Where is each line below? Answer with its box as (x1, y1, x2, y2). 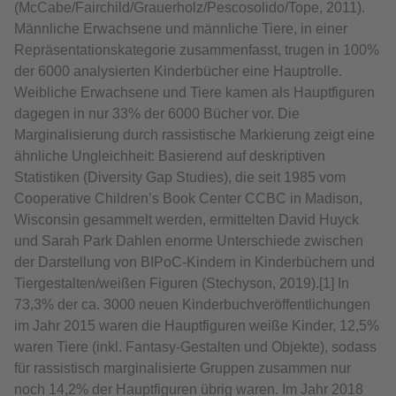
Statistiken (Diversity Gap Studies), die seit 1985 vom (14, 170, 346, 186)
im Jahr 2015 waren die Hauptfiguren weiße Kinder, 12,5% (14, 318, 379, 334)
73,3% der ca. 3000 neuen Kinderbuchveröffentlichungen (14, 297, 370, 313)
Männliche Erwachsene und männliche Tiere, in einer (14, 21, 347, 37)
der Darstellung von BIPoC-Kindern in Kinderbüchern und (14, 255, 375, 270)
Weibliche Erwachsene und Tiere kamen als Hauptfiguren (14, 85, 375, 101)
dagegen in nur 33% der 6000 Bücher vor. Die (14, 106, 300, 122)
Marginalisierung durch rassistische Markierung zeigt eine (14, 127, 375, 143)
